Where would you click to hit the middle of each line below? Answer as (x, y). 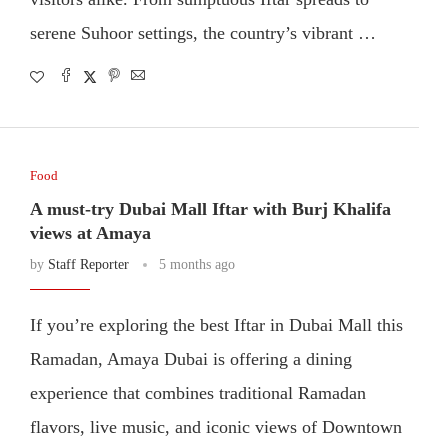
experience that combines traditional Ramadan (197, 392)
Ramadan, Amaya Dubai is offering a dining (190, 358)
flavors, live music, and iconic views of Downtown (215, 426)
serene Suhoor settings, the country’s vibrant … (202, 32)
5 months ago (196, 264)
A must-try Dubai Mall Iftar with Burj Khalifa (210, 208)
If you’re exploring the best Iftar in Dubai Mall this (216, 324)
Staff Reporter (88, 264)
